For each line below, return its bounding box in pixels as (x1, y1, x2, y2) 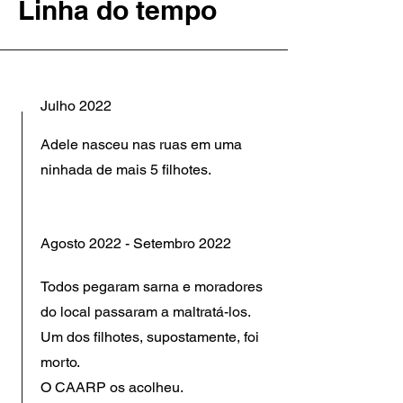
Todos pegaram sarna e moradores (40, 278, 263, 295)
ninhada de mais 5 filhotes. (40, 161, 211, 178)
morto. (40, 354, 80, 371)
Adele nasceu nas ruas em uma (40, 136, 242, 153)
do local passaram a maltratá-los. (40, 303, 250, 320)
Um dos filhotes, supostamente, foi (40, 328, 259, 345)
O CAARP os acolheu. (40, 379, 184, 396)
